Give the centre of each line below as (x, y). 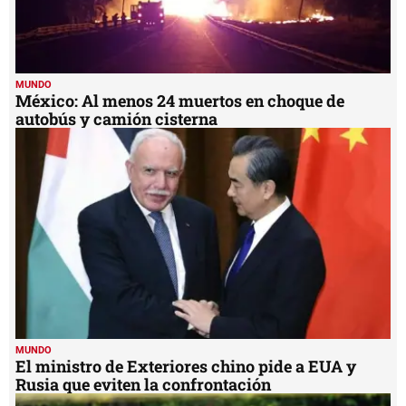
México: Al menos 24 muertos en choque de (180, 100)
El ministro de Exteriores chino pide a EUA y (186, 366)
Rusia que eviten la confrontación (143, 384)
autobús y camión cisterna (116, 118)
